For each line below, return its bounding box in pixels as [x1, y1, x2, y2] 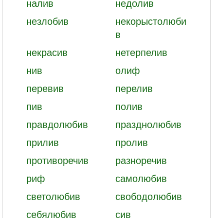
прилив [26, 135, 59, 149]
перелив [115, 81, 153, 95]
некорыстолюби [115, 14, 186, 28]
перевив [26, 81, 64, 95]
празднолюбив [115, 117, 182, 131]
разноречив [115, 153, 167, 167]
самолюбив [115, 171, 167, 185]
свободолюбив [115, 189, 182, 203]
